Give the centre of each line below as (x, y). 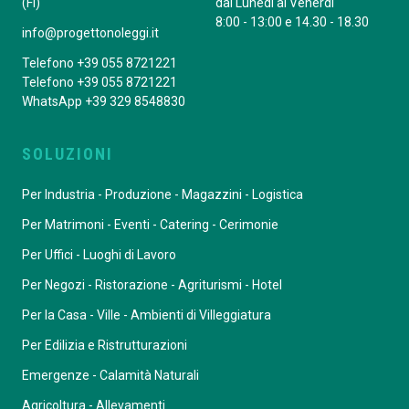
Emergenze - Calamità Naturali (110, 375)
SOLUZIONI (68, 153)
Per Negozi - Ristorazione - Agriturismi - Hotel (152, 284)
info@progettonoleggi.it (90, 32)
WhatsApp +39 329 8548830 (104, 101)
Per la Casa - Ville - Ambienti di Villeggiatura (147, 315)
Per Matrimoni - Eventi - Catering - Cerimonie (150, 224)
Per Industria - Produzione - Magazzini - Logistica (163, 194)
